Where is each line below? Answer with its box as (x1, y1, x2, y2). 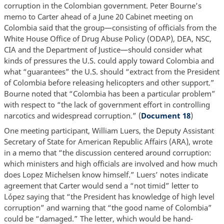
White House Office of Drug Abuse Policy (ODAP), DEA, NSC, (3, 33, 211, 44)
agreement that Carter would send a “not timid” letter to (3, 180, 198, 190)
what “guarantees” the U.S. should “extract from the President (3, 66, 219, 77)
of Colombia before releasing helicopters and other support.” (3, 77, 214, 88)
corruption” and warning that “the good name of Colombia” (3, 202, 212, 212)
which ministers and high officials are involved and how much (3, 158, 217, 168)
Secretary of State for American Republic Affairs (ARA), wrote (3, 136, 212, 146)
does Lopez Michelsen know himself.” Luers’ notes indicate (3, 169, 208, 179)
